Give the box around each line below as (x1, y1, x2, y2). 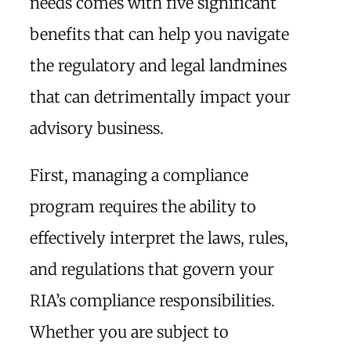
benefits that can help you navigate (30, 24, 289, 44)
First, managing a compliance (30, 165, 248, 185)
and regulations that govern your (30, 259, 274, 279)
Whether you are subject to (30, 322, 229, 342)
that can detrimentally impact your (30, 87, 291, 107)
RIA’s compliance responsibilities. (30, 291, 275, 310)
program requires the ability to (30, 197, 256, 216)
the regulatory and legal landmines (30, 56, 287, 75)
